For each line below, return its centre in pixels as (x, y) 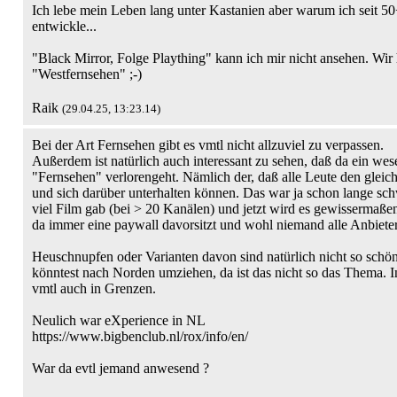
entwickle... (64, 26)
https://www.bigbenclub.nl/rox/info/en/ (140, 336)
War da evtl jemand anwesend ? (121, 368)
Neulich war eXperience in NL (119, 320)
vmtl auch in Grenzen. (94, 288)
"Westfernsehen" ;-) (87, 74)
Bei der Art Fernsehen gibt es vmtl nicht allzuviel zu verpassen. (208, 145)
